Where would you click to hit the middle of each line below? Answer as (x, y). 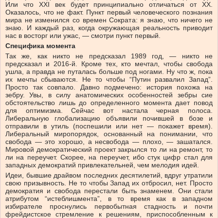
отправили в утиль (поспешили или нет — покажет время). (109, 126)
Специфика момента (40, 46)
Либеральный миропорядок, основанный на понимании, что (109, 134)
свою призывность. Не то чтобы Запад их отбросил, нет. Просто (109, 183)
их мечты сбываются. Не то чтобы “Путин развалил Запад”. (109, 80)
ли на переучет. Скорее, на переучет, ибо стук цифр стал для (109, 157)
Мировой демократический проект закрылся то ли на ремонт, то (109, 150)
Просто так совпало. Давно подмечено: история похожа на (109, 87)
